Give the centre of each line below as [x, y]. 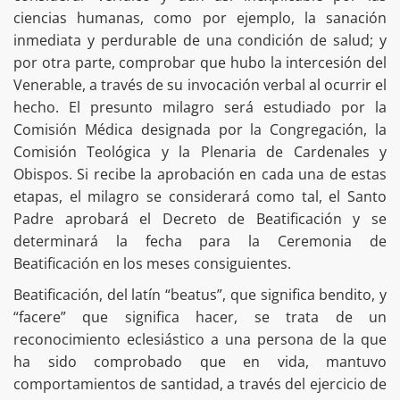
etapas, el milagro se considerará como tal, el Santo [200, 196]
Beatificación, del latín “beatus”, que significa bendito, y [200, 294]
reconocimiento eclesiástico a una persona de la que [200, 339]
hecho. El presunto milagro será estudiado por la [200, 107]
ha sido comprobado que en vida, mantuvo [200, 361]
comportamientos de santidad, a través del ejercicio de [200, 383]
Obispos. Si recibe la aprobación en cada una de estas [200, 174]
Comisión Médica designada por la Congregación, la [200, 129]
